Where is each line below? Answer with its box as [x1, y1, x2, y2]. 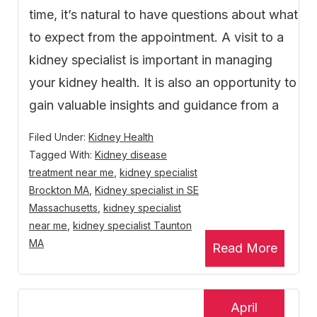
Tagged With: [29, 149, 95, 161]
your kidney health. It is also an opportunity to [29, 75, 296, 91]
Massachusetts [29, 202, 98, 214]
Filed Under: [29, 131, 88, 144]
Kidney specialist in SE [95, 184, 199, 197]
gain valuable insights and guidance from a [29, 98, 279, 113]
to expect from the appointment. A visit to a [29, 30, 284, 45]
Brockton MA [29, 184, 89, 197]
